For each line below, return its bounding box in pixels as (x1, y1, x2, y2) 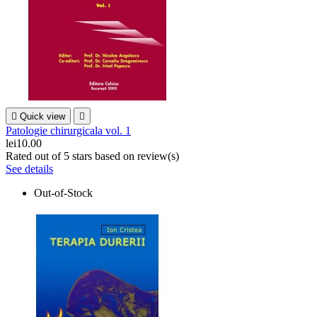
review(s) (137, 150, 179, 163)
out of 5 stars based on (35, 150, 137, 163)
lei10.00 (6, 137, 42, 150)
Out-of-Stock (34, 187, 93, 200)
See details (6, 163, 53, 175)
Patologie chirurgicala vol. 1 (6, 125, 131, 137)
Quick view (20, 111, 65, 122)
